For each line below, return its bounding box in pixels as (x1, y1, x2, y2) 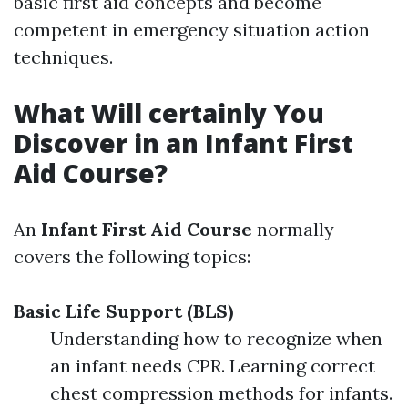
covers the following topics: (14, 245, 250, 268)
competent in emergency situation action (14, 18, 370, 41)
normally (252, 218, 334, 240)
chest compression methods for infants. (50, 382, 393, 404)
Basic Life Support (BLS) (14, 300, 233, 322)
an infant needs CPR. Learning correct (50, 354, 375, 377)
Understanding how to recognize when (50, 327, 382, 350)
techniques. (14, 46, 113, 68)
